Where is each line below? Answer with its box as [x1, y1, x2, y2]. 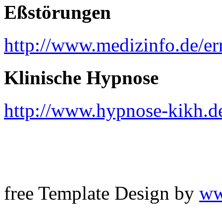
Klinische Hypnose [4, 67, 159, 89]
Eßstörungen [4, 1, 111, 23]
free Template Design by [4, 182, 199, 204]
